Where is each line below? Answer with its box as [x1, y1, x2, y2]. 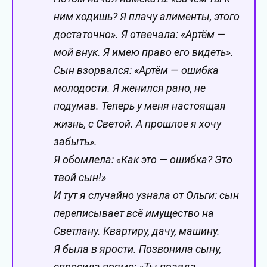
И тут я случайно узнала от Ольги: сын [54, 189, 239, 202]
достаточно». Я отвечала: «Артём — [54, 28, 225, 41]
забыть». [54, 135, 97, 148]
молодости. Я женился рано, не [54, 82, 206, 95]
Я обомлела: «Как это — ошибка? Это [54, 153, 232, 166]
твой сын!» [54, 171, 106, 184]
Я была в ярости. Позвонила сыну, [54, 243, 221, 256]
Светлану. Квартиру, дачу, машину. [54, 225, 220, 238]
